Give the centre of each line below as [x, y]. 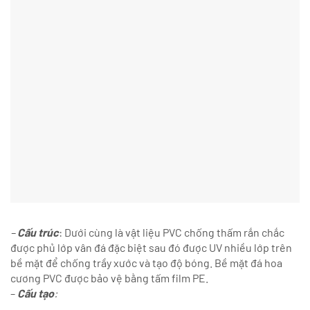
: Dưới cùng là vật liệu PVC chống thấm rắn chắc [172, 232]
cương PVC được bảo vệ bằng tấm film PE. [109, 277]
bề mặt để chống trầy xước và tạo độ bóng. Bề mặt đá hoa [146, 262]
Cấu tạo [36, 293]
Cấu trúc [38, 232]
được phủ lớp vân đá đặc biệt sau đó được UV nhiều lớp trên [151, 247]
